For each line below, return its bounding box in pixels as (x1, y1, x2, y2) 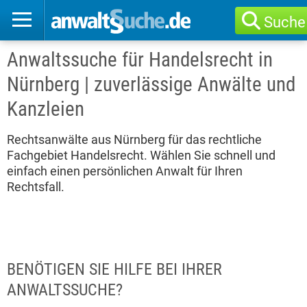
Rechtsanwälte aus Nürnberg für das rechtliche (7, 132, 262, 147)
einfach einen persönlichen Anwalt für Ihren (7, 164, 243, 178)
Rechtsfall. (7, 180, 64, 194)
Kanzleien (7, 97, 84, 121)
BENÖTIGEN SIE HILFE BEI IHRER (7, 260, 222, 279)
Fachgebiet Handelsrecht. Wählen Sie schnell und (7, 148, 275, 162)
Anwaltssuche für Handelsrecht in (7, 48, 273, 71)
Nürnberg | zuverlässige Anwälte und (7, 73, 295, 96)
